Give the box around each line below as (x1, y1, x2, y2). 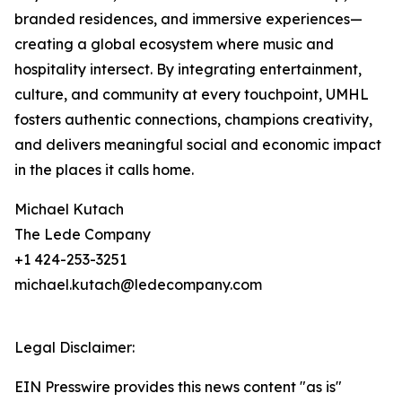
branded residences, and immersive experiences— (14, 10, 363, 28)
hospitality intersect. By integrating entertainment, (14, 60, 362, 78)
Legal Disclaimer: (14, 338, 135, 356)
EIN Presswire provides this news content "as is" (14, 378, 342, 396)
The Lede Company (14, 225, 151, 243)
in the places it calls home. (14, 161, 194, 179)
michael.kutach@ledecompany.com (14, 275, 262, 293)
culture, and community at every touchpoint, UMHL (14, 85, 369, 103)
